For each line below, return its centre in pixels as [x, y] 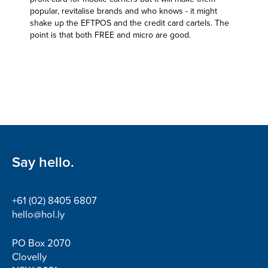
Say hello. [43, 162]
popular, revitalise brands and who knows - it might [124, 11]
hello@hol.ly [38, 215]
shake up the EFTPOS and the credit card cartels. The [130, 23]
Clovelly [29, 257]
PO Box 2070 [41, 243]
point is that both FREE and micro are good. [110, 35]
